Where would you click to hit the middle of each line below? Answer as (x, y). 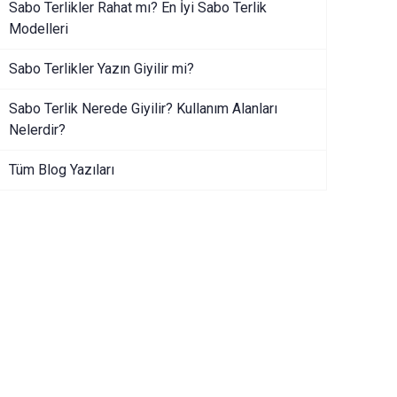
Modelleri (38, 29)
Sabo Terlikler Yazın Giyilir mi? (101, 69)
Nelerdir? (37, 130)
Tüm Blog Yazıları (61, 170)
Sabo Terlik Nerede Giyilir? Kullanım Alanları (143, 109)
